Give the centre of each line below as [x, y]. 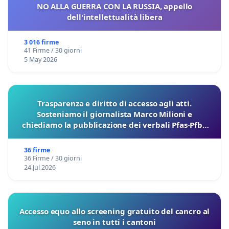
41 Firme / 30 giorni [53, 50]
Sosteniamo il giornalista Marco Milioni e [114, 114]
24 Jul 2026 [40, 167]
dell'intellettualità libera [114, 17]
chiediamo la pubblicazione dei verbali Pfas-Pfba [114, 124]
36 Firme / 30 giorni [53, 158]
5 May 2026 [40, 59]
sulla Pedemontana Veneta [114, 135]
